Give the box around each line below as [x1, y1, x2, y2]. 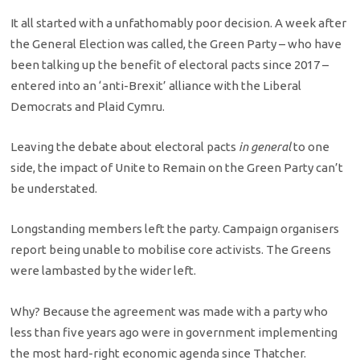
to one [293, 140, 330, 154]
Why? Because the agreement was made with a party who [10, 304, 329, 318]
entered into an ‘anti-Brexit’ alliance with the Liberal [10, 78, 302, 92]
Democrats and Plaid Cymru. [10, 99, 166, 113]
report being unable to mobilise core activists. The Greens [10, 243, 332, 257]
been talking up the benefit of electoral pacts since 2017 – [10, 57, 329, 72]
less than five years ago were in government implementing [10, 325, 338, 339]
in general [239, 140, 294, 154]
